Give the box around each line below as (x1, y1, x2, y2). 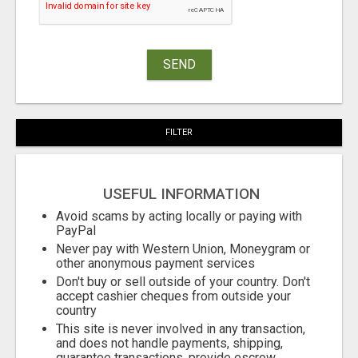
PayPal (56, 223, 96, 239)
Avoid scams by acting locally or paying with (56, 209, 302, 225)
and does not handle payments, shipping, (56, 336, 283, 352)
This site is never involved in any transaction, (56, 321, 305, 337)
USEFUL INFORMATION (102, 185, 260, 204)
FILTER (165, 127, 193, 138)
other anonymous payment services (56, 256, 255, 272)
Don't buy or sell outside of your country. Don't (56, 274, 310, 290)
